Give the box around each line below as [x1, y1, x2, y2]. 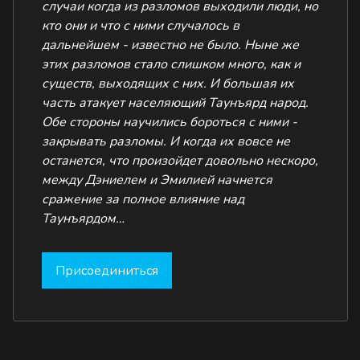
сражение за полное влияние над [42, 190, 245, 208]
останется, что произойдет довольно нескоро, [42, 152, 319, 170]
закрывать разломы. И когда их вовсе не [42, 133, 291, 150]
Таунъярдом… [42, 210, 125, 227]
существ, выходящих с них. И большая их [42, 75, 295, 92]
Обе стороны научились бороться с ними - [42, 113, 298, 131]
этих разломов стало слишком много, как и [42, 55, 301, 73]
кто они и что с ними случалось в [42, 17, 240, 35]
